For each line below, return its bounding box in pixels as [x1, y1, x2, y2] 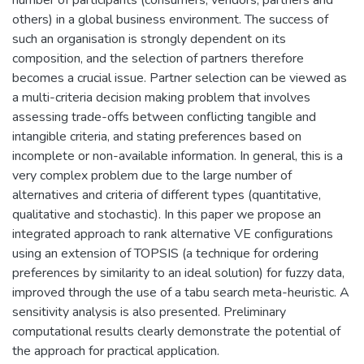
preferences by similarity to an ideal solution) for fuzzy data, [12, 263, 344, 282]
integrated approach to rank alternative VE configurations [12, 224, 333, 243]
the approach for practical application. [12, 341, 219, 360]
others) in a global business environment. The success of [12, 10, 328, 28]
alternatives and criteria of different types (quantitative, [12, 185, 321, 204]
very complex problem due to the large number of [12, 166, 292, 184]
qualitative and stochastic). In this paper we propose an [12, 205, 321, 223]
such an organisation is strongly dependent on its [12, 29, 286, 48]
